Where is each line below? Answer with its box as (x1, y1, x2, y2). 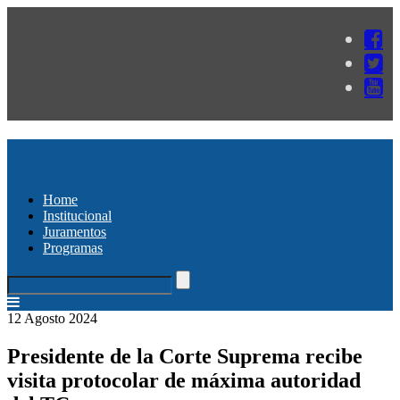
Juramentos (43, 223, 106, 239)
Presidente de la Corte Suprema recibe (7, 344, 362, 368)
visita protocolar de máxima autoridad (7, 368, 361, 392)
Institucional (43, 207, 112, 223)
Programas (43, 239, 103, 255)
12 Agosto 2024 (7, 310, 97, 326)
